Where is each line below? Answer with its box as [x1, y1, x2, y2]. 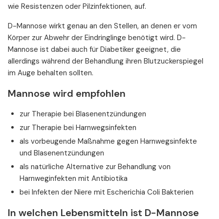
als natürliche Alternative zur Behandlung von [20, 162, 171, 172]
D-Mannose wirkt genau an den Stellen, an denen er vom [8, 21, 197, 31]
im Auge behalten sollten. [8, 68, 93, 78]
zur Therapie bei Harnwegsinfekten [20, 123, 136, 133]
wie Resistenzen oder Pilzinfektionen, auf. [8, 1, 146, 12]
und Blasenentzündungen [20, 148, 104, 158]
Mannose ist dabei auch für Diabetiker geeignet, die [8, 44, 181, 55]
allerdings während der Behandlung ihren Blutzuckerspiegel [8, 56, 203, 66]
